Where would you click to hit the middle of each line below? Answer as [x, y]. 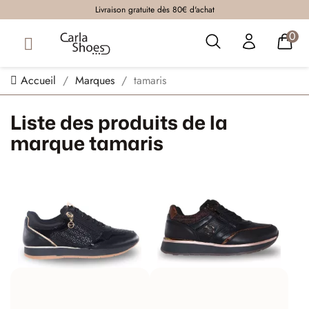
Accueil [38, 80]
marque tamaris [87, 143]
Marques [95, 80]
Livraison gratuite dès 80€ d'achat [154, 10]
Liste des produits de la [119, 122]
